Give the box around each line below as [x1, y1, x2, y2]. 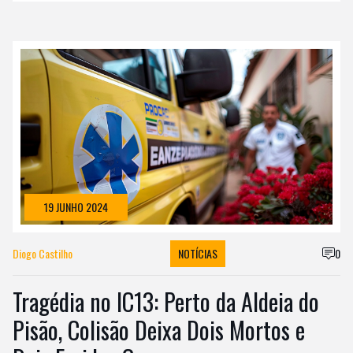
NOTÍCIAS [177, 244, 217, 262]
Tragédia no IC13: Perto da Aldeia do [13, 283, 319, 319]
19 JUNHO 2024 [44, 198, 108, 215]
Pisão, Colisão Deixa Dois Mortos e [13, 311, 305, 347]
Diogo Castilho [13, 244, 72, 262]
